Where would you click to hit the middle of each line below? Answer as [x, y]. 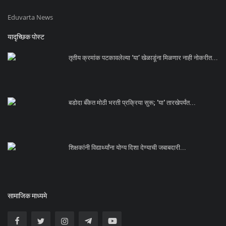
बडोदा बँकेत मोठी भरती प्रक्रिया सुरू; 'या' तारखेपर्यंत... [132, 103]
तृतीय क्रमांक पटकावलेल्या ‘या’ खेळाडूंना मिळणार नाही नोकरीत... [143, 58]
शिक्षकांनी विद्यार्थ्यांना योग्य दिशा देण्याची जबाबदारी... [127, 148]
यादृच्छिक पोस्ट [26, 37]
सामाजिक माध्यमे [27, 196]
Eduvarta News [30, 17]
